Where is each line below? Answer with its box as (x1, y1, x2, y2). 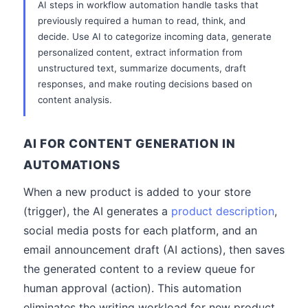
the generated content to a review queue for (23, 262, 255, 276)
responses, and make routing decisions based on (38, 78, 252, 89)
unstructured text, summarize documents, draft (38, 63, 246, 74)
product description (171, 204, 274, 218)
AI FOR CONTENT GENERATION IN (23, 136, 236, 151)
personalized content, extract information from (38, 47, 243, 58)
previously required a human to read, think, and (38, 15, 245, 26)
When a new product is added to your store (23, 185, 251, 199)
